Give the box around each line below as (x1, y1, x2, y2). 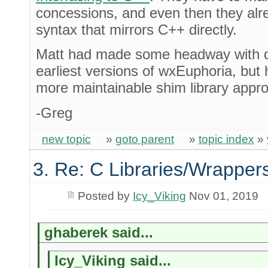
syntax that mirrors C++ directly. (36, 21, 237, 38)
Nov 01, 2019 (185, 189, 258, 202)
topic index (199, 132, 254, 145)
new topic (42, 132, 91, 145)
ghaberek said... (44, 224, 154, 240)
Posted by (77, 189, 133, 202)
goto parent (115, 132, 174, 145)
